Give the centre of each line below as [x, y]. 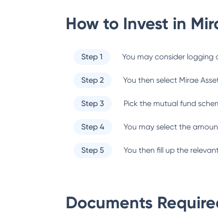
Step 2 [92, 80]
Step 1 [92, 57]
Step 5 [93, 150]
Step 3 [93, 103]
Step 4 [93, 127]
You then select [151, 80]
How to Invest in [128, 24]
